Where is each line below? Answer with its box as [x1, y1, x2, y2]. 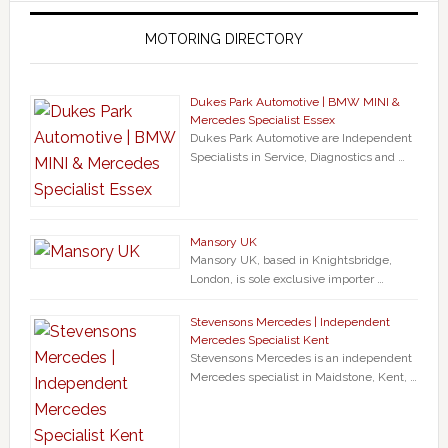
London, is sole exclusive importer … [189, 272, 384, 287]
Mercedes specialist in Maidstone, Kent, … [189, 370, 417, 385]
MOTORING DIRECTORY [144, 31, 303, 48]
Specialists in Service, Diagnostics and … [189, 150, 405, 165]
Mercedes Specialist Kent [189, 333, 329, 348]
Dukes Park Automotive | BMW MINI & [189, 95, 400, 110]
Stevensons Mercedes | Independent [189, 315, 390, 330]
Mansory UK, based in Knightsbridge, [189, 253, 392, 268]
